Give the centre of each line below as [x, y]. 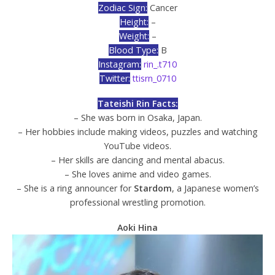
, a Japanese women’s [215, 188]
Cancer [162, 8]
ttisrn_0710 [154, 79]
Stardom [153, 188]
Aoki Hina [137, 227]
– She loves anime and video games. [137, 174]
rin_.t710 [160, 64]
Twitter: [114, 79]
